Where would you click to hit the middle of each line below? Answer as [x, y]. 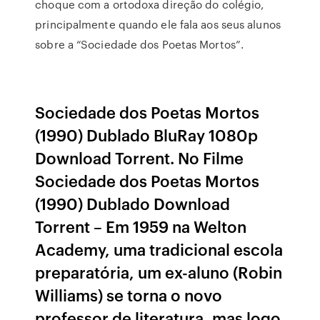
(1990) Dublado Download [133, 203]
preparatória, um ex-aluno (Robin [159, 272]
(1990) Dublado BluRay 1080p [147, 135]
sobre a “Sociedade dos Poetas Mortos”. [140, 44]
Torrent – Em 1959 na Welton [141, 226]
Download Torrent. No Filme [140, 157]
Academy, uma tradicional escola [159, 249]
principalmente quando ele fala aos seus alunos [158, 24]
